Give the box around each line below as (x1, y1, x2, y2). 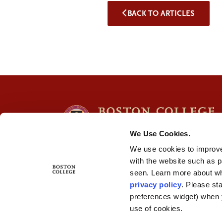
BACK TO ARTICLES (127, 8, 195, 18)
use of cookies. (130, 204, 183, 213)
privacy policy (130, 180, 182, 189)
